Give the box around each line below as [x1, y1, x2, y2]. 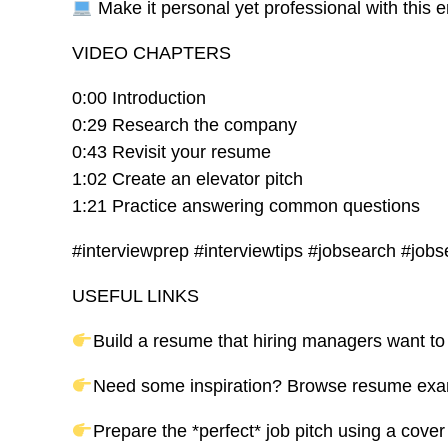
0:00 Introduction [72, 88, 206, 108]
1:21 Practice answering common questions [72, 196, 420, 216]
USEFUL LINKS [72, 286, 199, 306]
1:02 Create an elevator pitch [72, 169, 303, 189]
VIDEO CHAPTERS [72, 43, 231, 63]
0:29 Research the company [72, 115, 297, 135]
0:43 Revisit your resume [72, 142, 271, 162]
